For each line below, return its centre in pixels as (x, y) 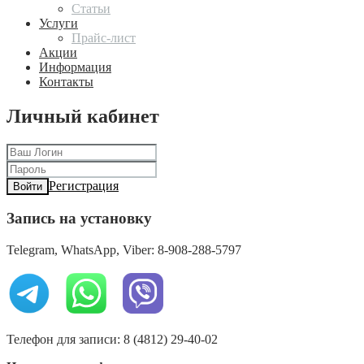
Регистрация (84, 185)
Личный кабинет (83, 116)
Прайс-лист (104, 37)
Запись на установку (79, 219)
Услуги (58, 23)
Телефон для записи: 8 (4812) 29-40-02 (112, 339)
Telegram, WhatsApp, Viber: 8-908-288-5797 (124, 249)
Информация (75, 67)
